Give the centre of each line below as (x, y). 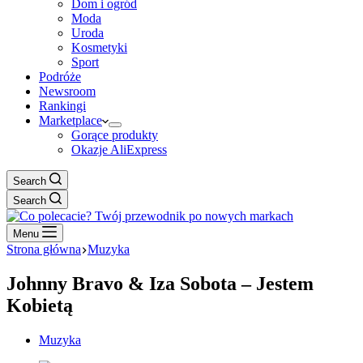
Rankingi (62, 106)
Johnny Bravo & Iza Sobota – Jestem (160, 283)
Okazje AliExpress (119, 149)
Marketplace (70, 120)
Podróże (60, 77)
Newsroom (67, 91)
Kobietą (40, 305)
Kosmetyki (99, 47)
